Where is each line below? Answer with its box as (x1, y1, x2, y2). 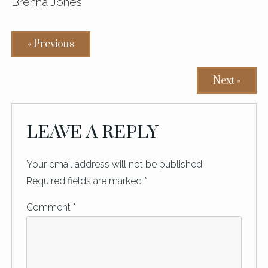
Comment (26, 201, 74, 213)
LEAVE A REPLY (26, 121, 159, 144)
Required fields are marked (26, 175, 145, 187)
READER (11, 106, 102, 133)
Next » (212, 74, 240, 87)
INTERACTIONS (11, 139, 179, 166)
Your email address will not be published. (26, 158, 205, 170)
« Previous (28, 38, 75, 51)
